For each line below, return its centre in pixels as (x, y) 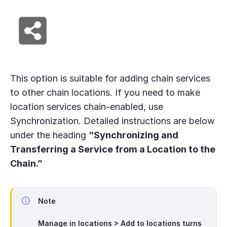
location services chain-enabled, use (87, 106)
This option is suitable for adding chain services (110, 78)
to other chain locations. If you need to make (105, 92)
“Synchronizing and (134, 135)
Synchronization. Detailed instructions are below (112, 121)
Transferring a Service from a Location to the (113, 149)
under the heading (49, 135)
